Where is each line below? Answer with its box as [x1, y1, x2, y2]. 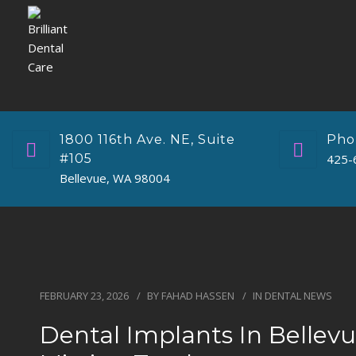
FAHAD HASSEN [161, 288, 234, 303]
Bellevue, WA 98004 [60, 170, 170, 186]
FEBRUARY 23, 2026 [40, 288, 129, 303]
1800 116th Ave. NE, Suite [60, 132, 235, 147]
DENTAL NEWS [265, 288, 332, 303]
